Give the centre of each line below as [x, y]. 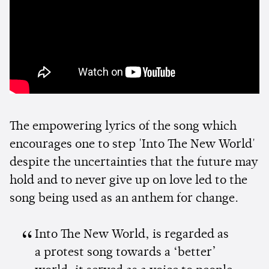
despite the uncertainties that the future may [134, 163]
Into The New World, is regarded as [131, 235]
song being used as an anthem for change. [124, 199]
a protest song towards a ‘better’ [125, 253]
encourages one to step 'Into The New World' [132, 145]
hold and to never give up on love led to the [128, 181]
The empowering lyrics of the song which [123, 127]
